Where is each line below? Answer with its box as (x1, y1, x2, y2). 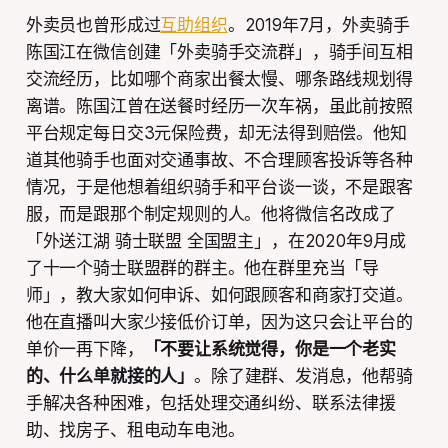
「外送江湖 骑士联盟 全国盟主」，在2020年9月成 (25, 231, 407, 252)
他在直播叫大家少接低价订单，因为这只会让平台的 (25, 312, 413, 333)
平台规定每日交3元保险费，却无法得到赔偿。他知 (25, 123, 407, 144)
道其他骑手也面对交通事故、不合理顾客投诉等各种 (25, 150, 413, 171)
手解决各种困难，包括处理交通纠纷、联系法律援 (25, 393, 396, 414)
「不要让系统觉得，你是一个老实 (143, 339, 396, 360)
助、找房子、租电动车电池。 (25, 420, 245, 441)
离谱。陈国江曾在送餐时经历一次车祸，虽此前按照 (25, 96, 413, 117)
